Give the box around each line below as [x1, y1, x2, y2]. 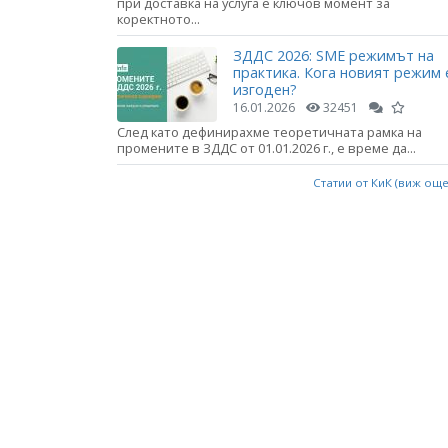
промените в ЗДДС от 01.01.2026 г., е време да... [117, 139, 416, 158]
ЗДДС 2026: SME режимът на [233, 46, 434, 66]
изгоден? [233, 80, 297, 100]
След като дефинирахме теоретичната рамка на [117, 123, 422, 142]
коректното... [117, 9, 200, 28]
